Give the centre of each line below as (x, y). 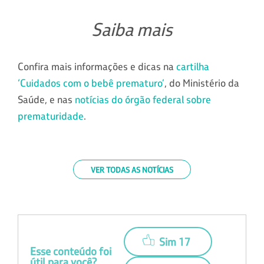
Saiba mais (132, 29)
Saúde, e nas (46, 99)
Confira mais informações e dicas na (97, 66)
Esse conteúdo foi (71, 251)
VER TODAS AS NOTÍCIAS (132, 169)
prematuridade (51, 116)
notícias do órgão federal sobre (143, 99)
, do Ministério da (202, 83)
